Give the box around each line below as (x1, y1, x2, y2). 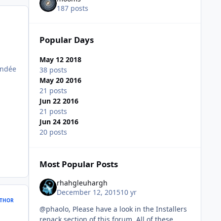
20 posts (39, 127, 67, 137)
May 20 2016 (39, 75, 81, 85)
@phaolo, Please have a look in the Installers (39, 204, 187, 214)
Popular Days (39, 34, 94, 46)
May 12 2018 (39, 55, 81, 65)
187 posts (56, 3, 88, 13)
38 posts (39, 65, 67, 75)
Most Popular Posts (39, 158, 118, 170)
